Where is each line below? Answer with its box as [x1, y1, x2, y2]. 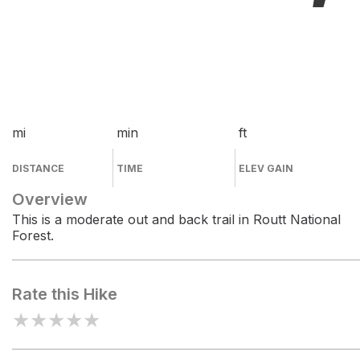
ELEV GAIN [239, 162, 294, 174]
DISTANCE [12, 162, 64, 174]
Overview [12, 190, 88, 209]
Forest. [12, 227, 54, 243]
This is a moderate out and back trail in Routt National [12, 211, 341, 227]
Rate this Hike [12, 284, 117, 304]
